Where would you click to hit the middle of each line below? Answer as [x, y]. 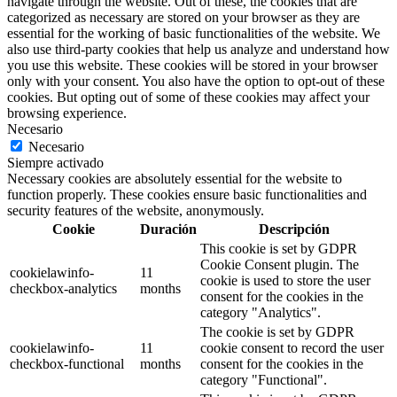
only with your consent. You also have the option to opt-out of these [196, 82]
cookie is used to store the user [285, 281]
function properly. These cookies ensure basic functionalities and [187, 195]
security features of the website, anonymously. [136, 211]
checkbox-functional [67, 364]
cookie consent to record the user [292, 348]
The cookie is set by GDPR [277, 332]
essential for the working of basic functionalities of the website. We [194, 34]
